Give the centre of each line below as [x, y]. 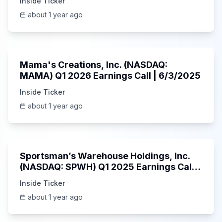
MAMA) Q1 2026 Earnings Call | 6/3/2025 [110, 76]
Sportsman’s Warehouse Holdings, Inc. [105, 156]
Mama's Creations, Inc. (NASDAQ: [94, 65]
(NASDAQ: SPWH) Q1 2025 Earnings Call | [110, 167]
